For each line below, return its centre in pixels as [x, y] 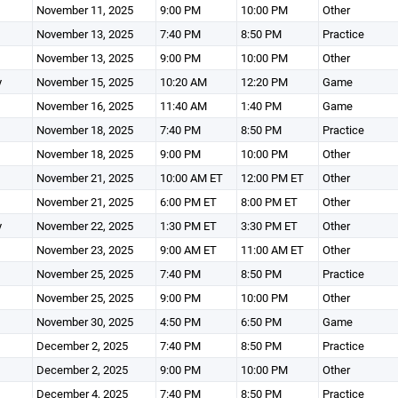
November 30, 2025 [84, 322]
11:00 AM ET [272, 250]
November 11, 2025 [84, 10]
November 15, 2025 [84, 82]
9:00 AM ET [188, 250]
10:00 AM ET [191, 178]
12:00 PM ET [272, 178]
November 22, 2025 [84, 226]
